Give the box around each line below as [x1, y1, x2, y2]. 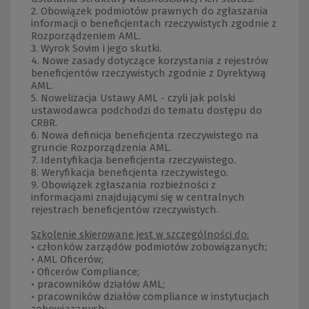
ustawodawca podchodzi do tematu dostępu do [31, 104, 262, 117]
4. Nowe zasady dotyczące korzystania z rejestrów [31, 54, 268, 67]
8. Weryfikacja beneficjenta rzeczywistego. [31, 166, 228, 179]
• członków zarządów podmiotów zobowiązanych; [31, 241, 267, 253]
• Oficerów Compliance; [31, 266, 139, 278]
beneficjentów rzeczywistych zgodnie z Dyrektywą [31, 67, 266, 79]
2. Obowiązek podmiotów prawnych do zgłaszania [31, 5, 268, 17]
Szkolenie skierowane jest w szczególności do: [31, 228, 249, 241]
